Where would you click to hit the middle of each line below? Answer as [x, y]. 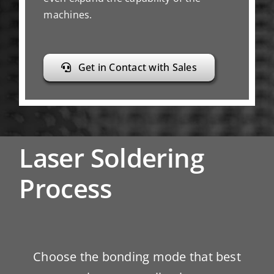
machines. [68, 14]
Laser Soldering [111, 157]
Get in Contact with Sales [137, 67]
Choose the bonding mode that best [137, 256]
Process [65, 188]
